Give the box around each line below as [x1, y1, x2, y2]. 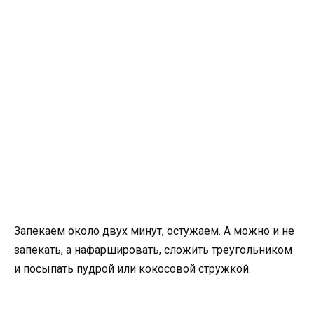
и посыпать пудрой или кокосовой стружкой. [14, 261, 251, 275]
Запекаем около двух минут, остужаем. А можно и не [14, 224, 294, 238]
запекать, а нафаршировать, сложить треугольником [14, 243, 292, 257]
